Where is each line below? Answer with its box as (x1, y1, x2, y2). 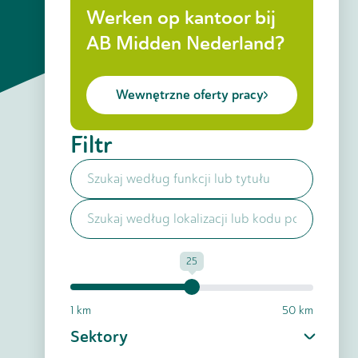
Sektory (70, 326, 128, 347)
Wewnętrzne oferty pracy (116, 86, 264, 103)
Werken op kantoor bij (86, 6, 276, 30)
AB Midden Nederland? (86, 31, 284, 56)
